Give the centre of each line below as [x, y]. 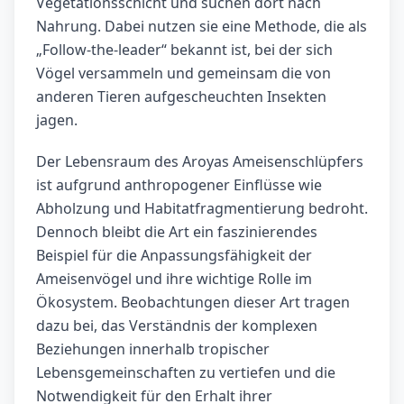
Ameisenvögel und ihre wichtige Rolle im [174, 279]
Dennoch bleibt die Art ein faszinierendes [177, 232]
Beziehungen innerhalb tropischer [153, 349]
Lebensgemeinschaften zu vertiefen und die [186, 373]
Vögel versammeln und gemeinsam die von [184, 73]
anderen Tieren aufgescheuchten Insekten [181, 97]
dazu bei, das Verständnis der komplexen [177, 326]
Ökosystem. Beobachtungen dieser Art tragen [193, 303]
